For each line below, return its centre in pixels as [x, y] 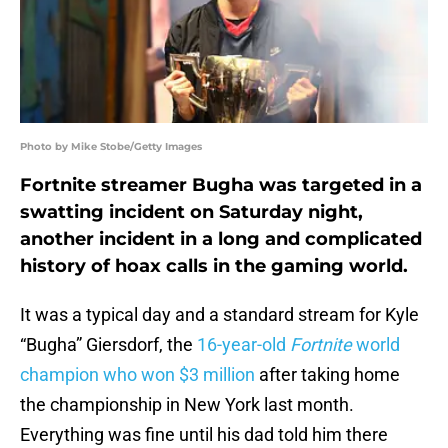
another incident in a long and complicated [221, 239]
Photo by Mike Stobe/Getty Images [111, 147]
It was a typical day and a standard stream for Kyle [219, 315]
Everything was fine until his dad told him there [204, 435]
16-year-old [243, 345]
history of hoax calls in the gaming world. [214, 266]
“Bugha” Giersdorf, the [108, 345]
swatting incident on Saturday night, [191, 212]
